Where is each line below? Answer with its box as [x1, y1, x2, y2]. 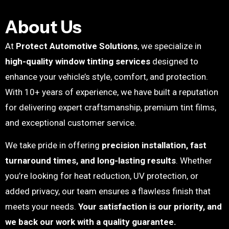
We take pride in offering [5, 140, 102, 150]
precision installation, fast [102, 140, 207, 150]
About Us [5, 16, 82, 38]
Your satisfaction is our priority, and [78, 201, 222, 212]
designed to [150, 56, 198, 66]
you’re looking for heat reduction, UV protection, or [5, 170, 198, 181]
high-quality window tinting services [5, 56, 150, 66]
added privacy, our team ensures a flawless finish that [5, 186, 211, 196]
